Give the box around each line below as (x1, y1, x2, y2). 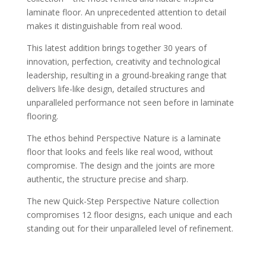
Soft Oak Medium (93, 208, 172, 220)
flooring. (26, 110, 58, 122)
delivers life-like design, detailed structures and (26, 83, 205, 94)
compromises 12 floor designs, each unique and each (26, 209, 232, 220)
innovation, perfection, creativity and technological (26, 56, 220, 67)
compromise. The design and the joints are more (26, 160, 215, 171)
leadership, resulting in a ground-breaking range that (26, 69, 227, 81)
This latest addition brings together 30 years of (26, 42, 207, 53)
